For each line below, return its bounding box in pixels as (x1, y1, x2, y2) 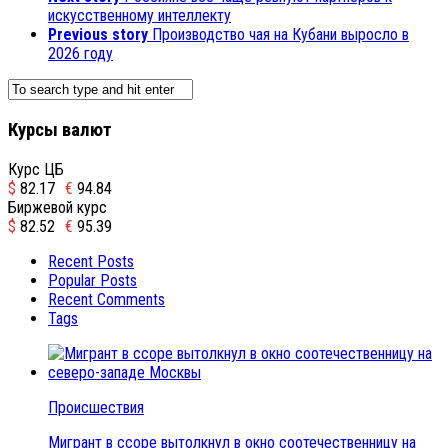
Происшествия (48, 397, 144, 417)
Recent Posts (48, 251, 134, 271)
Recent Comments (48, 289, 165, 309)
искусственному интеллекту (48, 6, 231, 26)
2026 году (48, 44, 113, 64)
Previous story (48, 25, 148, 45)
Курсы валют (8, 119, 112, 142)
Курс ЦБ (8, 159, 64, 179)
